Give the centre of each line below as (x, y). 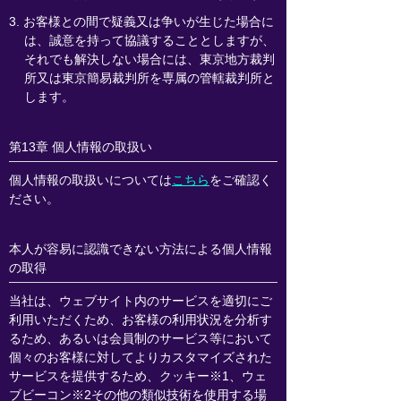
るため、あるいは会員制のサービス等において (141, 338)
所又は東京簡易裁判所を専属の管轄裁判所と (149, 78)
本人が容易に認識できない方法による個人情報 (141, 249)
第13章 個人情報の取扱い (81, 147)
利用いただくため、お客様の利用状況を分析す (141, 320)
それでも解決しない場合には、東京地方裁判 (149, 59)
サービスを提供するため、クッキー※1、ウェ (138, 376)
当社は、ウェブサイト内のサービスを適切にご (141, 301)
